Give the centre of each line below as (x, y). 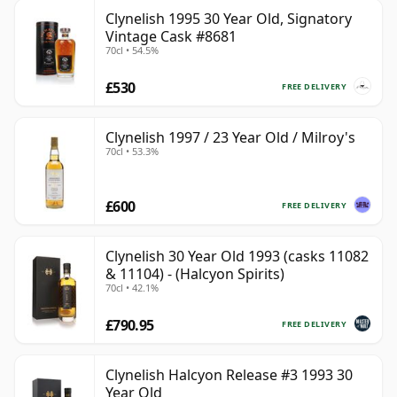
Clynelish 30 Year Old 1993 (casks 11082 (237, 257)
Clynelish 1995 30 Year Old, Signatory (229, 19)
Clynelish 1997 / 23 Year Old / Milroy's (230, 138)
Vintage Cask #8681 (171, 37)
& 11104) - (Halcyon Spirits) (195, 274)
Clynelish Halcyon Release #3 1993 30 (229, 375)
